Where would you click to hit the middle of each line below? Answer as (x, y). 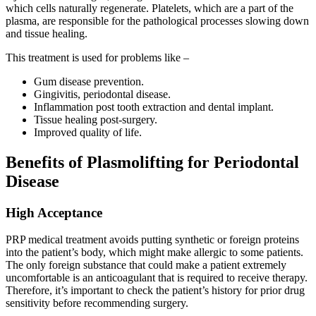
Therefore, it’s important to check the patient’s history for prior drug (155, 291)
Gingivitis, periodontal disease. (102, 94)
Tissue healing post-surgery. (96, 119)
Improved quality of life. (88, 132)
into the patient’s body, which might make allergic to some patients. (154, 253)
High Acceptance (54, 212)
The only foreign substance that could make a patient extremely (146, 265)
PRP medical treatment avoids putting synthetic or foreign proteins (152, 240)
